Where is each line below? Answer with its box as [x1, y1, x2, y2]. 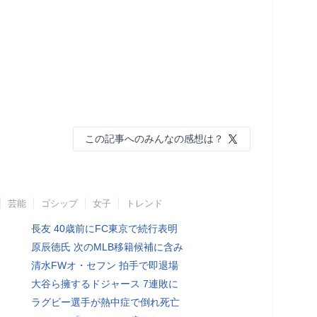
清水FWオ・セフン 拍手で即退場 [31, 259, 178, 271]
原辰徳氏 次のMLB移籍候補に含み [31, 241, 183, 253]
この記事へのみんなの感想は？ [85, 132, 224, 144]
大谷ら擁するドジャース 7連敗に [31, 277, 178, 289]
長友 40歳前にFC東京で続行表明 [31, 222, 178, 234]
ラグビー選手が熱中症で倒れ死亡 [31, 296, 180, 308]
